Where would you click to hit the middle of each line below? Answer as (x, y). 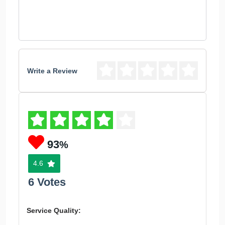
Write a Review (52, 71)
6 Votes (47, 182)
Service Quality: (54, 210)
